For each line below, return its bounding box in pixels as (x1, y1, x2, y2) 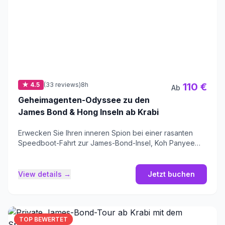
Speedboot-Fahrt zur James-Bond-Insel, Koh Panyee (18, 139, 195, 148)
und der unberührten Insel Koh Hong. (18, 149, 140, 158)
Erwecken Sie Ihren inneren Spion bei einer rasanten (18, 129, 193, 138)
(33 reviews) (44, 81, 81, 89)
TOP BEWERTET (19, 215, 68, 223)
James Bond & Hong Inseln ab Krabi (18, 107, 159, 118)
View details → (18, 170, 71, 179)
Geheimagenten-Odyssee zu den (18, 95, 150, 105)
